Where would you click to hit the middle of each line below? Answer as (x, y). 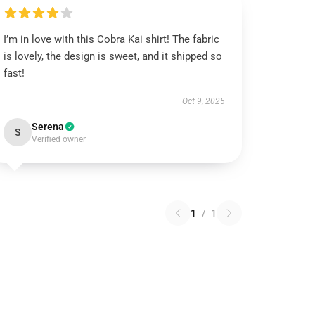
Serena (48, 127)
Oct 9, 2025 (203, 101)
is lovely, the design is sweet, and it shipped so (113, 56)
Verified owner (59, 139)
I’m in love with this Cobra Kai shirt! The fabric (112, 39)
